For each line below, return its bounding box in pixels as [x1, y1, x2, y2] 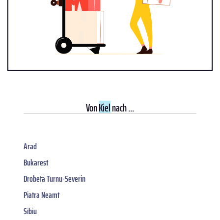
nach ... [110, 99, 134, 116]
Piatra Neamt [24, 188, 59, 202]
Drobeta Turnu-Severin [24, 171, 85, 186]
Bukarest [24, 155, 48, 169]
